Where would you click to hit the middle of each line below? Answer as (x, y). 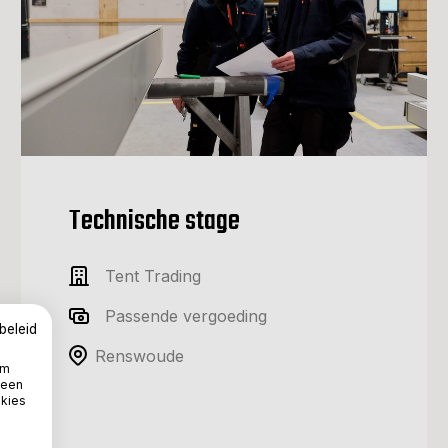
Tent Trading (153, 275)
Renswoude (139, 355)
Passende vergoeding (186, 315)
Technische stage (154, 221)
